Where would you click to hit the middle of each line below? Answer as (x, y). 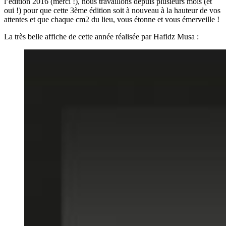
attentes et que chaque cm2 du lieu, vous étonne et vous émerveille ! (112, 19)
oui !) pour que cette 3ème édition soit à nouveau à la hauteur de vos (112, 10)
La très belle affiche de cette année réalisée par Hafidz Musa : (101, 36)
